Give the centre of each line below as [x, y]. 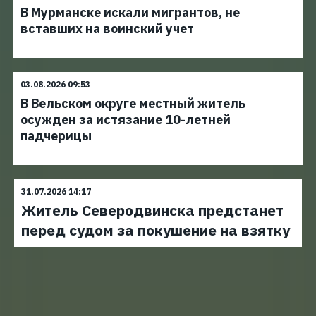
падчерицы [56, 136]
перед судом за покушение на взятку [156, 230]
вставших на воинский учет [107, 29]
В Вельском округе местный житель [133, 103]
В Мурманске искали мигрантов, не [130, 12]
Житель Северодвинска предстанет [152, 210]
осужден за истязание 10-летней [126, 120]
